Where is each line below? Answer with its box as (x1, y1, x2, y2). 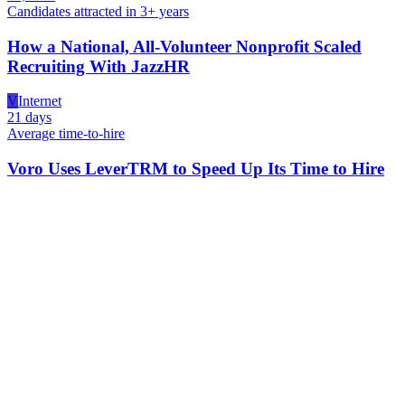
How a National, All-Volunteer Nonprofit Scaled (7, 36, 362, 56)
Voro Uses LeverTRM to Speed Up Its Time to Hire (7, 159, 384, 179)
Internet (18, 93, 61, 109)
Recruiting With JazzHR (7, 56, 190, 76)
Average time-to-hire (7, 126, 125, 142)
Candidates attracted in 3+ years (7, 3, 189, 19)
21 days (7, 109, 52, 126)
